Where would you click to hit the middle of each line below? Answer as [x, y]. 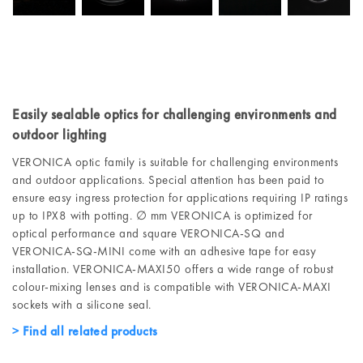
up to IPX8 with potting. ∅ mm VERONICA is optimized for [162, 215]
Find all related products [88, 331]
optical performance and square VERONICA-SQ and [148, 233]
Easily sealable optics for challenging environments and [175, 114]
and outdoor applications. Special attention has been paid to [168, 179]
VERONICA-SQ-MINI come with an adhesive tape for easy [164, 251]
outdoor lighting [59, 134]
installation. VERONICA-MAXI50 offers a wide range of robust [173, 269]
